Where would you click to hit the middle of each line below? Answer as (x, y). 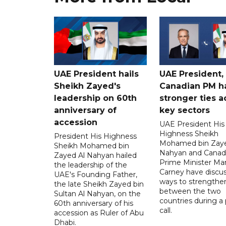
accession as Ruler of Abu (99, 213)
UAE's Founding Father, (96, 174)
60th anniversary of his (94, 203)
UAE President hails (96, 74)
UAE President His (192, 124)
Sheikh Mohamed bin (92, 146)
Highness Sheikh (189, 133)
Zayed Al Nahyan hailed (95, 155)
